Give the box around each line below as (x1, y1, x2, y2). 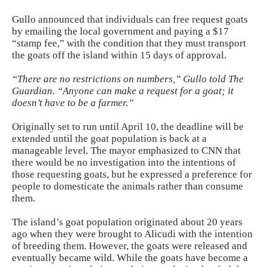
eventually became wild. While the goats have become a (12, 252, 248, 263)
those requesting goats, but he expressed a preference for (12, 168, 252, 180)
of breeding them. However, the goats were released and (12, 240, 247, 252)
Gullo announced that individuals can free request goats (12, 13, 248, 25)
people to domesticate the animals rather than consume (12, 180, 243, 192)
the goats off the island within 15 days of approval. (12, 49, 226, 61)
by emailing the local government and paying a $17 (12, 25, 229, 37)
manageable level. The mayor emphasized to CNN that (12, 144, 241, 156)
